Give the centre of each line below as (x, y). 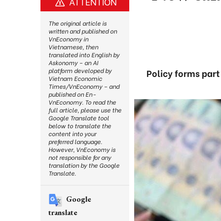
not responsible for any (80, 157)
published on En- (72, 94)
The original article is (77, 23)
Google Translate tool (79, 118)
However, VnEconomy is (82, 149)
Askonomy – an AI (73, 62)
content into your (72, 133)
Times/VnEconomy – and (84, 86)
